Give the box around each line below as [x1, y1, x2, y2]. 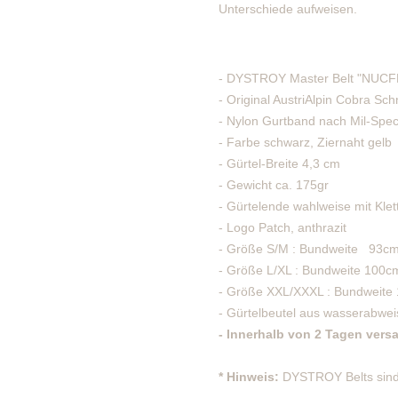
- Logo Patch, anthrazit [218, 220, 346, 235]
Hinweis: [226, 370, 279, 384]
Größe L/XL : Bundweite [226, 263, 361, 277]
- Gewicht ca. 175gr [218, 178, 329, 192]
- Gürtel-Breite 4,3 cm [218, 156, 340, 171]
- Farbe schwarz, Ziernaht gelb [218, 135, 392, 149]
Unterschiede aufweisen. [218, 2, 357, 16]
